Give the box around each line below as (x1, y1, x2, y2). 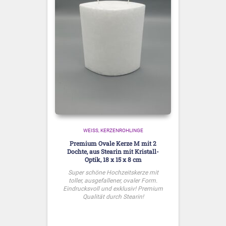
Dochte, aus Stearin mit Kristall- (67, 147, 159, 155)
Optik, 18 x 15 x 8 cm (84, 155, 142, 163)
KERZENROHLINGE (100, 127, 143, 133)
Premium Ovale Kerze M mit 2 (70, 139, 156, 147)
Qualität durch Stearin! (82, 193, 144, 200)
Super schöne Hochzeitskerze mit (68, 168, 158, 176)
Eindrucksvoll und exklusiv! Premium (63, 185, 163, 192)
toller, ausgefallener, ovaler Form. (69, 177, 157, 184)
